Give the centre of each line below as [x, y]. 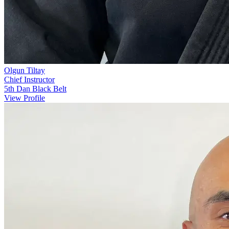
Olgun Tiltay [25, 71]
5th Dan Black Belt [35, 89]
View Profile [25, 98]
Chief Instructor [29, 80]
